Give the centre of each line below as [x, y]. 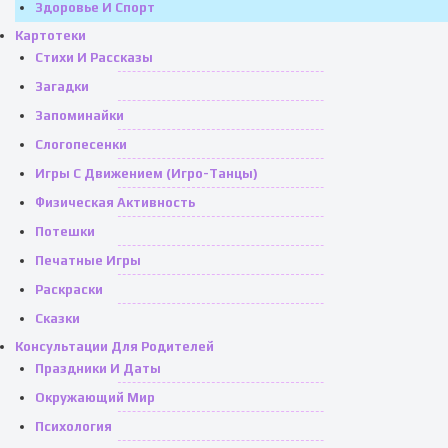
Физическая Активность [115, 202]
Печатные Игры [88, 260]
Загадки [62, 86]
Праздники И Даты [98, 368]
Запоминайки [79, 115]
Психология [73, 426]
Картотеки [50, 35]
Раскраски [69, 289]
